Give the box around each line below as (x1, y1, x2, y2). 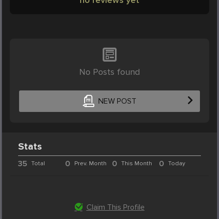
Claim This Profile (86, 202, 145, 212)
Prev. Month (74, 159, 107, 167)
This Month (121, 159, 152, 167)
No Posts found (79, 66, 140, 77)
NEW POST (98, 96, 136, 107)
